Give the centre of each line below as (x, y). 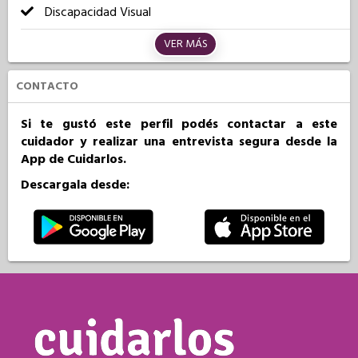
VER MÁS (185, 44)
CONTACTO (47, 86)
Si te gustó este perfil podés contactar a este (179, 124)
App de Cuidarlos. (74, 159)
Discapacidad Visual (96, 12)
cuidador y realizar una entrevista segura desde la (179, 141)
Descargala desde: (75, 185)
